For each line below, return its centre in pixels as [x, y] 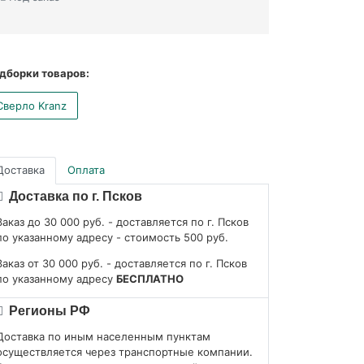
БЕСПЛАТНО [150, 279]
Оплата [86, 170]
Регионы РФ [48, 310]
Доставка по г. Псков [74, 197]
